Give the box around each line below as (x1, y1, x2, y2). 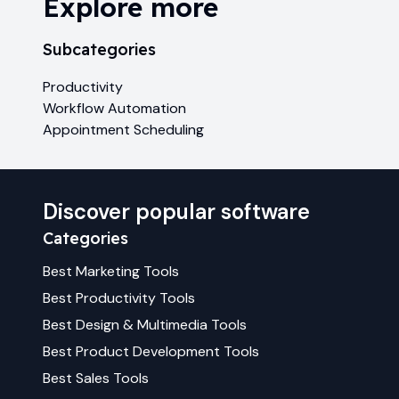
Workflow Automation (43, 99, 186, 118)
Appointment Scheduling (43, 120, 204, 140)
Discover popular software (43, 198, 310, 226)
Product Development (76, 342, 220, 362)
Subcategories (43, 39, 156, 61)
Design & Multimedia (76, 315, 208, 335)
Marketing (76, 262, 140, 281)
